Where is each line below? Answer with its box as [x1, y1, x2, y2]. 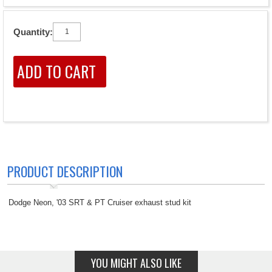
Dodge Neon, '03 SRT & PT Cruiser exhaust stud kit [8, 198, 191, 208]
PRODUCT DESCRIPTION [7, 161, 123, 182]
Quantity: [13, 27, 53, 38]
